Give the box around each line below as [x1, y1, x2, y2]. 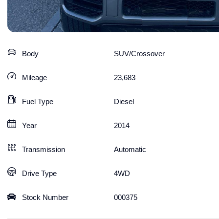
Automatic [113, 145, 146, 153]
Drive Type [22, 169, 57, 177]
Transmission [22, 145, 65, 153]
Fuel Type [22, 97, 53, 106]
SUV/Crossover [113, 49, 165, 58]
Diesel [113, 97, 134, 106]
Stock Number [22, 193, 68, 201]
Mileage [22, 73, 47, 82]
